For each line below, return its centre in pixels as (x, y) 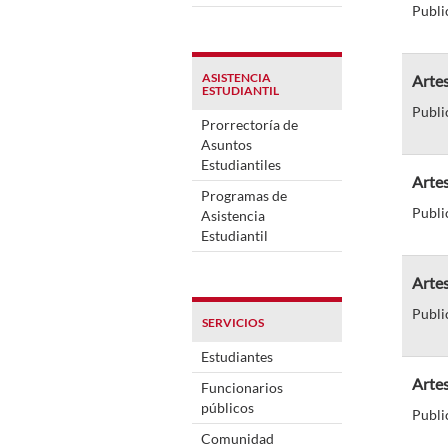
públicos (227, 407)
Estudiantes (237, 356)
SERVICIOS (233, 322)
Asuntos (226, 144)
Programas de (244, 195)
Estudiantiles (241, 164)
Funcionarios (242, 387)
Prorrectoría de (249, 124)
